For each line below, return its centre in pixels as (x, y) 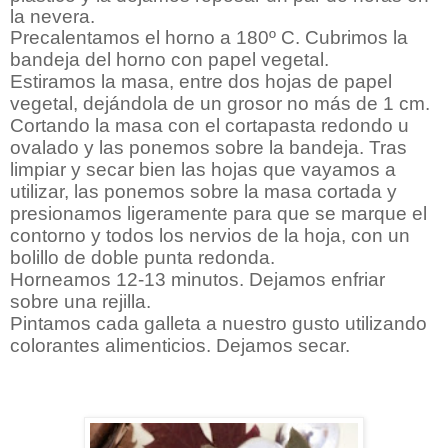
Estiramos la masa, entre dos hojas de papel (201, 81)
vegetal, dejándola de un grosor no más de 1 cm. (220, 103)
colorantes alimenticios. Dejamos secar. (180, 345)
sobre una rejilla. (80, 301)
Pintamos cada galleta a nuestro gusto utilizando (218, 323)
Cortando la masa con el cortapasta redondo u (209, 125)
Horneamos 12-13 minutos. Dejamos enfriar (197, 279)
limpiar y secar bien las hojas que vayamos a (203, 169)
